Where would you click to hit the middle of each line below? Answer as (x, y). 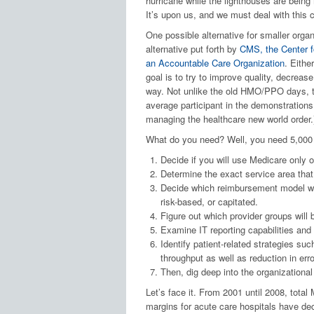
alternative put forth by (192, 49)
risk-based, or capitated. (210, 202)
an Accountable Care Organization (215, 63)
